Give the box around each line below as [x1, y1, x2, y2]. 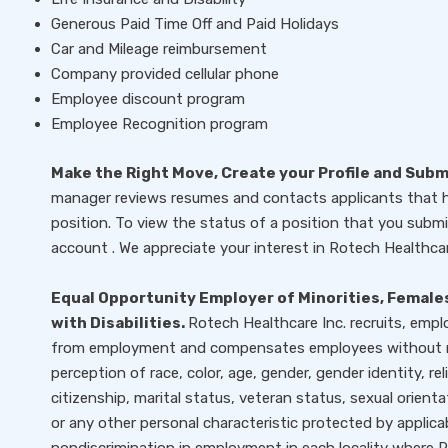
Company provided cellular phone [51, 65, 279, 83]
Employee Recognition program [51, 115, 268, 133]
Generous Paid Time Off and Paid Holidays [51, 15, 339, 33]
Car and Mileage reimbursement [51, 40, 267, 58]
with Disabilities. [51, 314, 188, 332]
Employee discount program [51, 90, 245, 108]
